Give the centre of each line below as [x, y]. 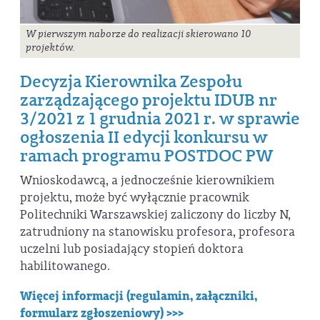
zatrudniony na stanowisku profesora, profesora [157, 232]
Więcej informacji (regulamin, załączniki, [139, 296]
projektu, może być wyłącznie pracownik [135, 198]
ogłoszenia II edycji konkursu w [144, 137]
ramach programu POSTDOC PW [146, 156]
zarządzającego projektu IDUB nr [149, 100]
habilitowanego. [65, 266]
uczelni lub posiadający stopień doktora [132, 249]
